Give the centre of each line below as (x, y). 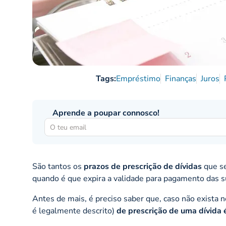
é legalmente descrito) (74, 211)
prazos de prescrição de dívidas (143, 167)
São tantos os (58, 167)
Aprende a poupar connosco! (106, 113)
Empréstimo (138, 79)
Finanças (181, 79)
